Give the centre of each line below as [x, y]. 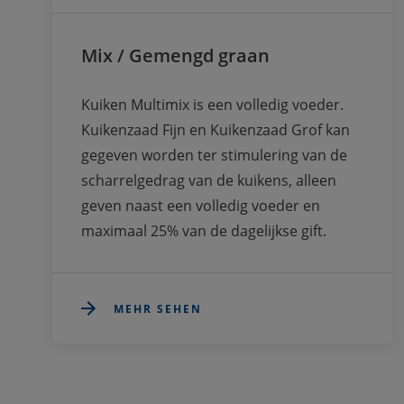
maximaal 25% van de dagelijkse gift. [204, 231]
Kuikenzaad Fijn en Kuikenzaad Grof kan [216, 130]
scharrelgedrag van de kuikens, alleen [209, 180]
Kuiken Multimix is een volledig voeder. [212, 105]
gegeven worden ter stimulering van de [214, 155]
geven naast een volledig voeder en [201, 206]
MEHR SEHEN [158, 308]
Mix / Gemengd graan [175, 55]
